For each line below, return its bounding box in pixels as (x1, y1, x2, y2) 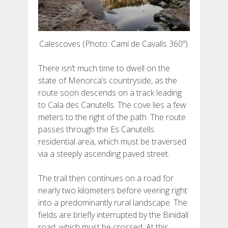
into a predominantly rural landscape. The (38, 196, 187, 208)
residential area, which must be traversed (38, 135, 186, 147)
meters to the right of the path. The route (38, 111, 186, 123)
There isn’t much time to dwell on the (38, 62, 170, 74)
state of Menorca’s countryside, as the (38, 74, 177, 86)
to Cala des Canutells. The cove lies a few (38, 99, 186, 110)
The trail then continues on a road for (38, 172, 174, 184)
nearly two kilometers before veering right (38, 184, 187, 196)
